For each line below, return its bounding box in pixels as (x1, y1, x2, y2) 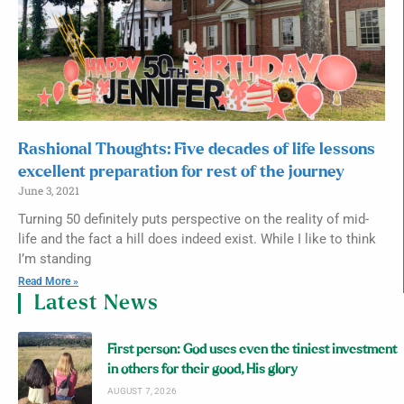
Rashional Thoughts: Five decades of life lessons (18, 141, 375, 158)
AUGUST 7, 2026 (107, 386, 178, 397)
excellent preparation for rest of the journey (18, 163, 344, 180)
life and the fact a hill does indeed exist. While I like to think (18, 230, 376, 247)
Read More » (18, 274, 78, 288)
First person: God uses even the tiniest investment (107, 343, 398, 357)
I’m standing (18, 250, 91, 267)
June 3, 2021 (18, 182, 79, 197)
